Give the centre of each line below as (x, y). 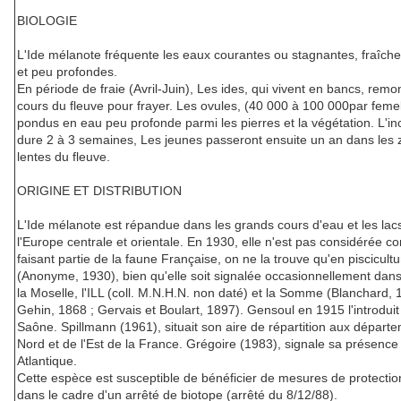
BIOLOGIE (47, 21)
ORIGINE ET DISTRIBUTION (99, 191)
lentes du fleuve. (64, 157)
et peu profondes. (67, 72)
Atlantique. (47, 361)
